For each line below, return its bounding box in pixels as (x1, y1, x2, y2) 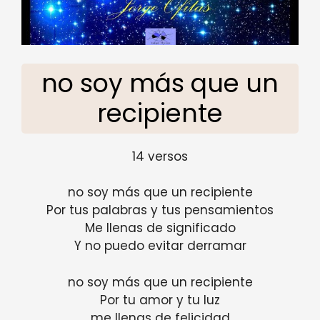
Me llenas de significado (84, 219, 236, 237)
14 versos (132, 147, 188, 165)
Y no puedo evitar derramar (74, 237, 246, 255)
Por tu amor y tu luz (100, 291, 220, 309)
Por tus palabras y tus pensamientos (46, 201, 274, 219)
